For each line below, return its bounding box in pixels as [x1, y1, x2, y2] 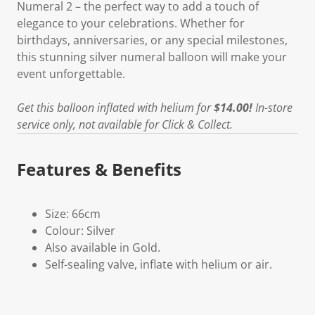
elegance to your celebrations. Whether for [17, 15, 245, 31]
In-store [252, 99, 292, 115]
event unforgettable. [17, 65, 125, 82]
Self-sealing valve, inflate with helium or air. [45, 256, 272, 272]
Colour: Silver [45, 222, 115, 238]
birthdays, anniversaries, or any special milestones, [17, 32, 288, 48]
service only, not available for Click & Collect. [17, 116, 233, 132]
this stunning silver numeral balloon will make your [17, 49, 287, 65]
